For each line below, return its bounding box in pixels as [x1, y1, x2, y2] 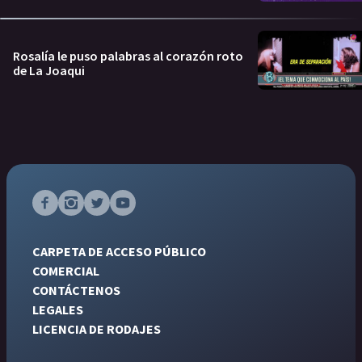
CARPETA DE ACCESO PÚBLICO [32, 242, 206, 259]
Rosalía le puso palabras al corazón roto [13, 47, 243, 64]
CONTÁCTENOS [32, 281, 120, 298]
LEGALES [32, 301, 83, 318]
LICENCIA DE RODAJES [32, 320, 161, 337]
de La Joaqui [13, 61, 85, 78]
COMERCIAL [32, 262, 99, 279]
